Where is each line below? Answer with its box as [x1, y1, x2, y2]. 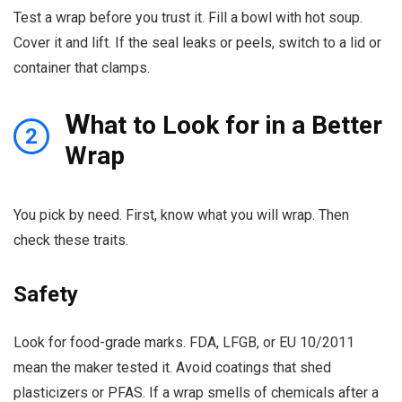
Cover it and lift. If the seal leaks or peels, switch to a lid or [13, 34, 381, 52]
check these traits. [13, 232, 128, 249]
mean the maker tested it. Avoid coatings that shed [13, 359, 331, 377]
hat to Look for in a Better [91, 110, 382, 141]
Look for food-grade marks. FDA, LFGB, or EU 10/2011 [13, 334, 354, 352]
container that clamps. [13, 59, 150, 77]
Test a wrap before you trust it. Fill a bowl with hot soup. [13, 9, 363, 27]
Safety [13, 282, 78, 308]
